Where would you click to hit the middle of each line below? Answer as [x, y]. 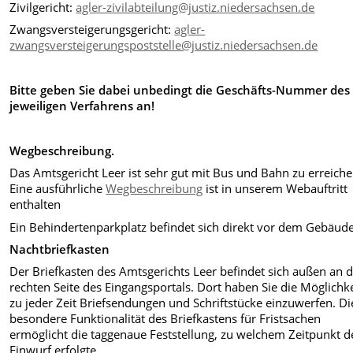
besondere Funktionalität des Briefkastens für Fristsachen [165, 319]
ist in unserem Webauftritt [275, 189]
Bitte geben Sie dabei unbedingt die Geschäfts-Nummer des [180, 90]
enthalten [35, 204]
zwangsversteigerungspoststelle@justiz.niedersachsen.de [164, 45]
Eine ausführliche [58, 189]
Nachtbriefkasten [60, 249]
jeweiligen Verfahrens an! [82, 106]
